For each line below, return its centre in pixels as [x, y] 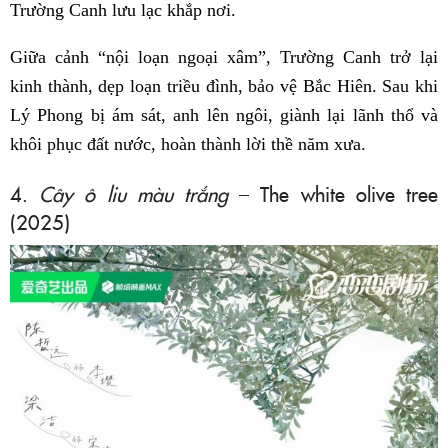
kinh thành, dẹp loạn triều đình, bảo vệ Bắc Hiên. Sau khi [224, 86]
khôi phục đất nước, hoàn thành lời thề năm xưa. [188, 144]
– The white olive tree [333, 193]
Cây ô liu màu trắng [134, 193]
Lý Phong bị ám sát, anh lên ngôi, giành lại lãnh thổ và [224, 115]
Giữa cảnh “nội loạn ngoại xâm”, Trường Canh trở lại [224, 57]
